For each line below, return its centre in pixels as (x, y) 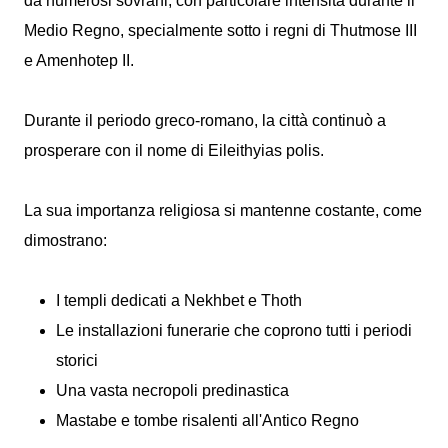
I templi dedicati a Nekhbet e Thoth (179, 300)
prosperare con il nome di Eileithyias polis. (176, 150)
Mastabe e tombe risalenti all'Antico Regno (207, 420)
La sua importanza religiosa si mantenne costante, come (223, 210)
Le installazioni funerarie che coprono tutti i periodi (234, 330)
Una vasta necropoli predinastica (172, 390)
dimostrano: (65, 240)
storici (77, 360)
